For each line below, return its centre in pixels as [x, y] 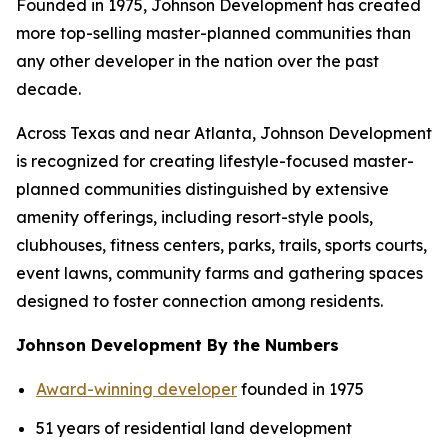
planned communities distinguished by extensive [202, 189]
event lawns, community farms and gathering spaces [219, 273]
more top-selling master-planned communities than [213, 33]
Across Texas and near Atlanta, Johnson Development [224, 133]
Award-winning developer [136, 389]
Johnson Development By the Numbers [177, 345]
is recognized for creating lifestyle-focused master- [215, 161]
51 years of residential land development [194, 427]
